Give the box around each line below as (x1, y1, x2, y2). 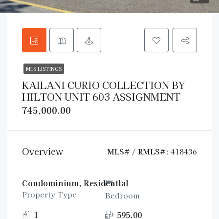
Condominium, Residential (22, 177, 129, 189)
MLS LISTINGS (26, 65, 62, 72)
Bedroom (105, 190, 140, 200)
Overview (22, 145, 63, 157)
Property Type (22, 189, 77, 199)
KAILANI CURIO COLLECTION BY (22, 78, 185, 92)
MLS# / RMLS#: (107, 146, 169, 156)
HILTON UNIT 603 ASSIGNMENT (22, 89, 180, 104)
